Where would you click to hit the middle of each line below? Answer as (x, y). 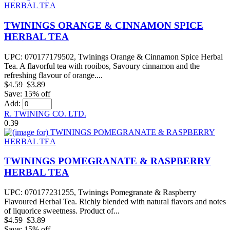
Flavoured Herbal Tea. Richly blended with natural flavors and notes (115, 201)
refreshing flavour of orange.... (53, 75)
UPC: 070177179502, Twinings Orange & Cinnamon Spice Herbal (113, 56)
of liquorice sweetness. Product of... (62, 210)
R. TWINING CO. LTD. (45, 113)
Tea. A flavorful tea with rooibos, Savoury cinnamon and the (102, 66)
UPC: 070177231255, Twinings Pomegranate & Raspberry (100, 192)
